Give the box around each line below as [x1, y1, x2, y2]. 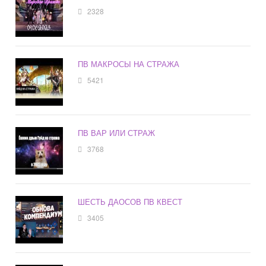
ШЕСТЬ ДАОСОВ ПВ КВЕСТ [78, 196, 183, 208]
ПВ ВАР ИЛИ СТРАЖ [78, 127, 156, 139]
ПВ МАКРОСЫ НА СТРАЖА [78, 58, 180, 70]
